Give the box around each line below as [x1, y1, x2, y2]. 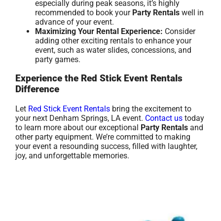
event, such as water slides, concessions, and [35, 45, 192, 55]
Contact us [145, 113, 183, 123]
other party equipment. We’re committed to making [15, 132, 191, 142]
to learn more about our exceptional [15, 123, 141, 132]
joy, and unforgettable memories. [15, 151, 130, 160]
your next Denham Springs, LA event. [15, 113, 146, 123]
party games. [35, 54, 81, 64]
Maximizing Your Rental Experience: [35, 26, 163, 36]
